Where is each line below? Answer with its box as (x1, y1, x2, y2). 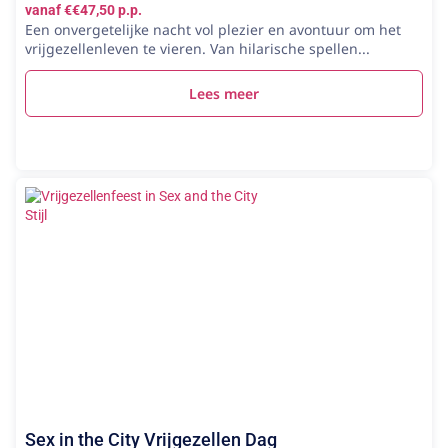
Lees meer (189, 84, 259, 103)
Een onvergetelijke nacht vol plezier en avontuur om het (25, 20, 401, 39)
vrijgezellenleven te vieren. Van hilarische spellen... (25, 39, 370, 58)
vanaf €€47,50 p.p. (25, 2, 142, 18)
